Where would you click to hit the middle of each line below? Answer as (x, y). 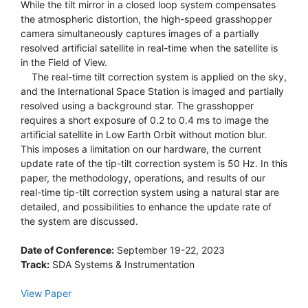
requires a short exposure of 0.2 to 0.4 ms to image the (145, 120)
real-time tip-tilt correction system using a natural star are (150, 192)
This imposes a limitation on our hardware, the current (141, 149)
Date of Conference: (67, 250)
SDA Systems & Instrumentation (122, 264)
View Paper (46, 293)
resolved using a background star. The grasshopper (137, 106)
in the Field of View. (64, 62)
